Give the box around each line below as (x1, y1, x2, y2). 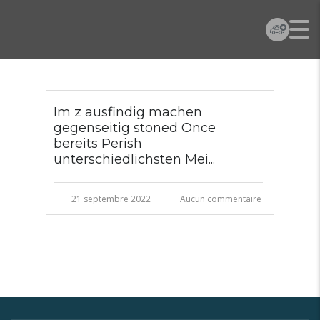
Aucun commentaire (180, 193, 261, 205)
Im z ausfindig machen (54, 104, 202, 120)
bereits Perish (54, 136, 142, 151)
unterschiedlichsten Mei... (54, 151, 215, 167)
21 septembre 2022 (71, 193, 151, 205)
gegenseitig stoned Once (54, 120, 216, 136)
